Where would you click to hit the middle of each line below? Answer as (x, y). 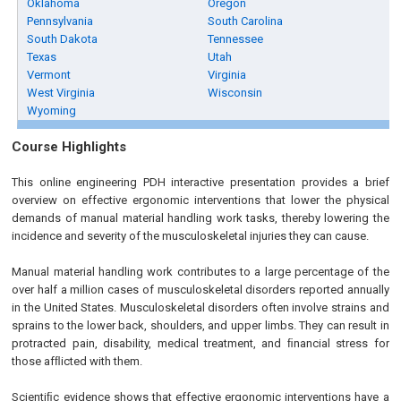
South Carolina (246, 21)
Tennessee (236, 39)
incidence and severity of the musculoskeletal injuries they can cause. (191, 236)
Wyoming (52, 111)
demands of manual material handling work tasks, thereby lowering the (200, 218)
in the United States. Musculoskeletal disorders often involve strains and (200, 307)
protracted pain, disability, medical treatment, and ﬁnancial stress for (200, 343)
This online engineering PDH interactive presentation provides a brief (200, 182)
